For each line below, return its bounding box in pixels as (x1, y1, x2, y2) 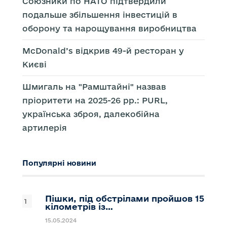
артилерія (22, 123, 67, 133)
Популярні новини (22, 159, 96, 168)
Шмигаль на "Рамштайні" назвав (22, 82, 166, 92)
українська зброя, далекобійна (22, 109, 160, 119)
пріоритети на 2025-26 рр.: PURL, (22, 96, 168, 105)
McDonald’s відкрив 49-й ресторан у (22, 46, 184, 56)
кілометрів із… (45, 202, 113, 212)
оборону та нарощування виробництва (22, 24, 197, 33)
